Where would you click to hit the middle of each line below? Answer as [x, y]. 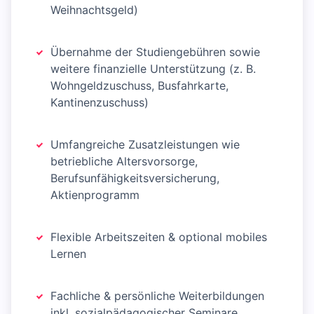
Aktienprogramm [95, 195]
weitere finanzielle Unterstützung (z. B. [153, 69]
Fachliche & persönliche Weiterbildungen [157, 296]
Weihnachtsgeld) [94, 10]
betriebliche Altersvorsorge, [124, 161]
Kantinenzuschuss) [100, 102]
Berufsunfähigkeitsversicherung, [135, 178]
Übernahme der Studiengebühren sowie [155, 52]
